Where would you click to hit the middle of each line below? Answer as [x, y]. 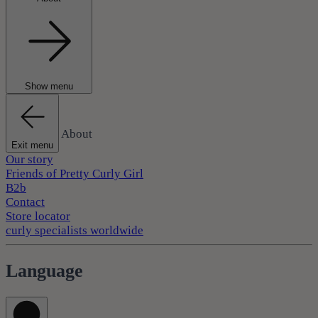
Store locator [38, 216]
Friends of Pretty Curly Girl [75, 174]
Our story [29, 160]
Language [44, 270]
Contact [25, 202]
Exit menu [32, 146]
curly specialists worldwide [75, 231]
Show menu [49, 87]
